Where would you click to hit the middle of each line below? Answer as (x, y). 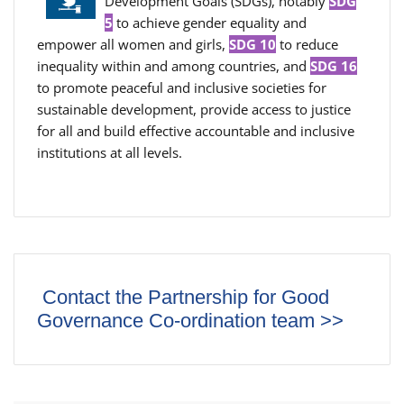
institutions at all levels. (110, 152)
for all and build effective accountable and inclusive (196, 131)
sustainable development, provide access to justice (194, 109)
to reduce (307, 44)
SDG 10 (252, 44)
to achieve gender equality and (210, 23)
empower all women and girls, (133, 44)
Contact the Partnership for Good (186, 297)
